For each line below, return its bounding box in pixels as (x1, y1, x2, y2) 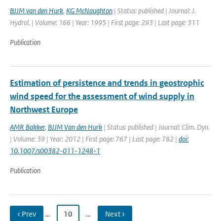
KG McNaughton (66, 6, 112, 15)
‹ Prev (17, 209, 36, 219)
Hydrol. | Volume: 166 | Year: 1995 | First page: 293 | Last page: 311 (10, 18, 199, 27)
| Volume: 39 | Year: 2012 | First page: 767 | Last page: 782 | (10, 134, 179, 144)
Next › (105, 209, 125, 219)
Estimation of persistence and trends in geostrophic (10, 77, 204, 88)
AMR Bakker (10, 122, 45, 132)
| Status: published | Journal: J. (112, 6, 196, 15)
